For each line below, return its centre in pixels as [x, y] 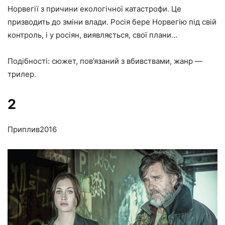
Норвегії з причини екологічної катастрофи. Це [94, 9]
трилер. [22, 74]
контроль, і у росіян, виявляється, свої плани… [92, 35]
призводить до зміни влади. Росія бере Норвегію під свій [112, 22]
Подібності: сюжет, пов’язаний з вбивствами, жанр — [105, 61]
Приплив [24, 129]
